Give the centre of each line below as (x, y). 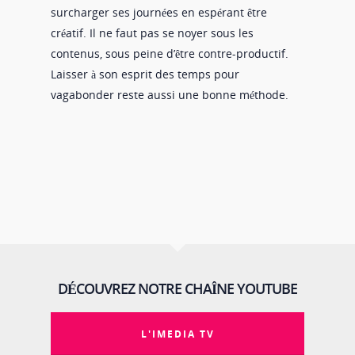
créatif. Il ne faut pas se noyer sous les (152, 33)
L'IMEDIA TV (177, 334)
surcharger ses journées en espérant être (159, 12)
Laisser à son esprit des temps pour (145, 74)
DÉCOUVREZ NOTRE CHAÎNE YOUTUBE (177, 288)
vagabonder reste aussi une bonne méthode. (170, 95)
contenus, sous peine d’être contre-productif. (170, 53)
